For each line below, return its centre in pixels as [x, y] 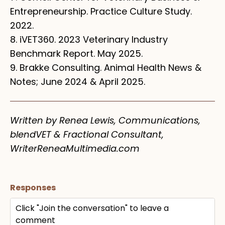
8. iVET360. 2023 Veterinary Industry [89, 39]
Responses [33, 187]
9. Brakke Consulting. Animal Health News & [106, 67]
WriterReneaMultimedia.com [75, 148]
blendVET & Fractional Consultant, [87, 134]
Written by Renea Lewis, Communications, [105, 120]
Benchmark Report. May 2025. [76, 53]
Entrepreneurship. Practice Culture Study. [101, 11]
